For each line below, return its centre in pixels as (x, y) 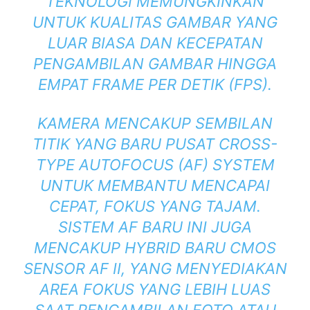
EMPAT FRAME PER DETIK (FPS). (155, 85)
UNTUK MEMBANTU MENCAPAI (155, 186)
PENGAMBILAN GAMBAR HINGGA (155, 64)
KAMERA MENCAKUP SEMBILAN (155, 124)
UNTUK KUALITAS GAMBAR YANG (155, 22)
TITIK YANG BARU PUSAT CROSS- (155, 144)
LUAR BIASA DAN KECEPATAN (155, 43)
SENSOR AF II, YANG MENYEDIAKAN (155, 269)
